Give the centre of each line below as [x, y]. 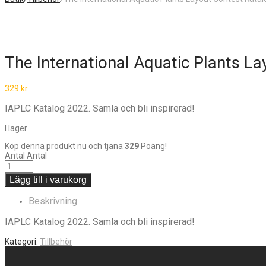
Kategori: [22, 241]
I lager [16, 128]
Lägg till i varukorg [48, 179]
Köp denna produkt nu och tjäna [65, 146]
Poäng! [153, 146]
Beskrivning [53, 201]
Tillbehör [56, 241]
